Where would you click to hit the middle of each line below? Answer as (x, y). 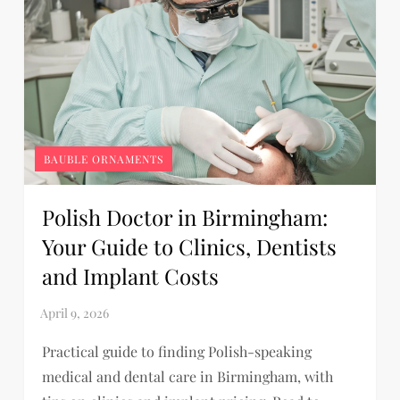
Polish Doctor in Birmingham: (185, 217)
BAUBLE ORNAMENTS (104, 158)
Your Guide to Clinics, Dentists (190, 246)
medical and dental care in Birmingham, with (188, 376)
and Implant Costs (131, 275)
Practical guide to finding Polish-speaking (177, 351)
